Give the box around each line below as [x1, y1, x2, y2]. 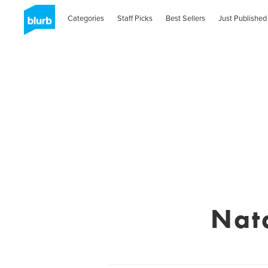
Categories [68, 13, 105, 23]
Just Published [218, 13, 267, 23]
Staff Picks [117, 13, 153, 23]
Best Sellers [166, 13, 206, 23]
